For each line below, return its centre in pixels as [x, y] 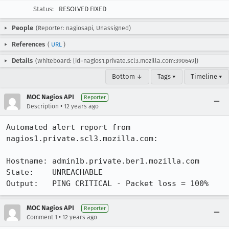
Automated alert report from [68, 127]
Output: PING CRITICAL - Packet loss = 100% [107, 184]
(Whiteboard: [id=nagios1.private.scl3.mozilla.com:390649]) [117, 61]
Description [43, 106]
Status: [43, 9]
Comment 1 [42, 217]
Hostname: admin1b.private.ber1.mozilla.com [103, 161]
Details [22, 61]
